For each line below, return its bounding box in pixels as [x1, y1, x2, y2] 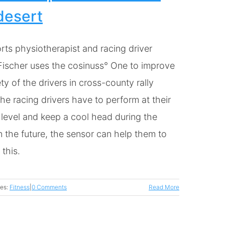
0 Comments [32, 183, 67, 191]
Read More [149, 183, 179, 191]
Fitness [10, 183, 30, 191]
